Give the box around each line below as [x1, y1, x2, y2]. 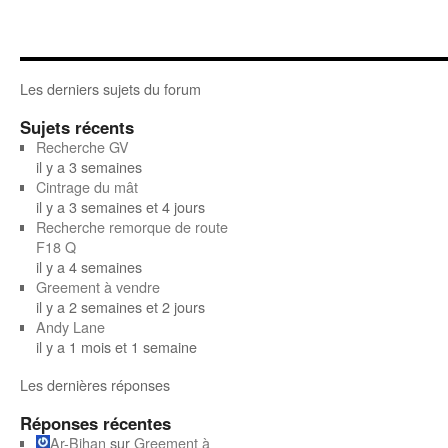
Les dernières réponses [20, 374, 170, 395]
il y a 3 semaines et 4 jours [35, 196, 205, 217]
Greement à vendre [35, 276, 160, 297]
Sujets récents [20, 115, 134, 139]
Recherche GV [35, 136, 129, 157]
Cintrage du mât [35, 176, 138, 197]
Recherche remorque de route [35, 216, 228, 237]
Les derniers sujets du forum [20, 78, 201, 99]
